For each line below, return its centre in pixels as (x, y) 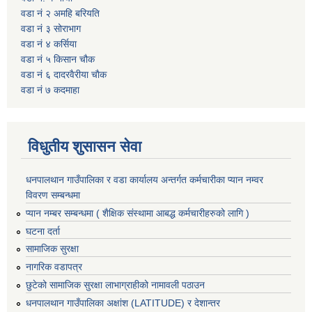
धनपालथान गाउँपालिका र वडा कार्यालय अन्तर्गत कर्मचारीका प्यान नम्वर (145, 180)
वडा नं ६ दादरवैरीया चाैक (64, 75)
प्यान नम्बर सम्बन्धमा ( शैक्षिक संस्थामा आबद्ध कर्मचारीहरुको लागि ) (138, 213)
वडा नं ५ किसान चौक (58, 60)
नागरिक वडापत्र (54, 267)
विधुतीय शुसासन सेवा (85, 147)
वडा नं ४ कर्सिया (49, 44)
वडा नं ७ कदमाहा (50, 90)
